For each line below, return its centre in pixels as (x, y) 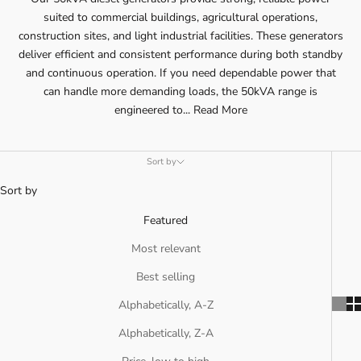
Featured (166, 221)
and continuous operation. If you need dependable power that (180, 73)
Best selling (166, 277)
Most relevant (166, 249)
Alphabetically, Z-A (166, 334)
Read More (220, 110)
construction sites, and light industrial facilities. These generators (180, 36)
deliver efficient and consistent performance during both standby (180, 55)
